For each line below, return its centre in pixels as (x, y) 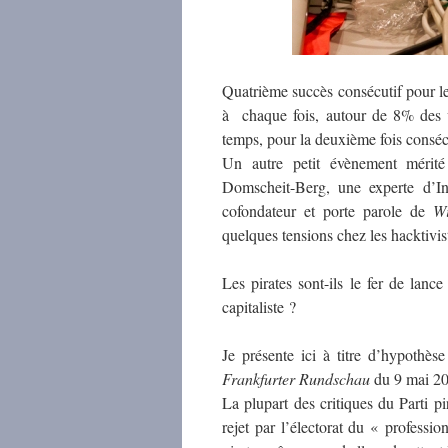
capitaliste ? (259, 306)
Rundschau (332, 378)
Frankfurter (258, 378)
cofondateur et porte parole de (327, 210)
